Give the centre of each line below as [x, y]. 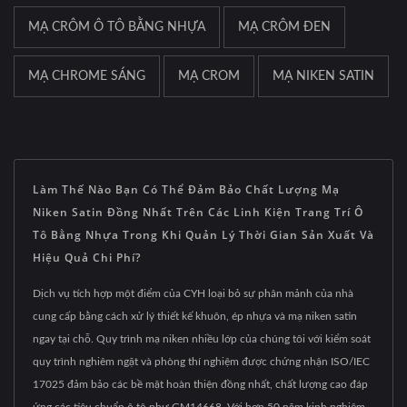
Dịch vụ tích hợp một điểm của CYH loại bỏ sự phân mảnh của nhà [193, 293]
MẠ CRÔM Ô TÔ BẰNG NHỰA [117, 27]
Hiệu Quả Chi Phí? [87, 257]
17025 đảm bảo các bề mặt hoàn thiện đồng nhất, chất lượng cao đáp [200, 384]
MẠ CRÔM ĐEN [284, 27]
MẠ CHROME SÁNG [87, 76]
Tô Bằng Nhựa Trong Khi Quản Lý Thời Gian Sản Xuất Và [203, 234]
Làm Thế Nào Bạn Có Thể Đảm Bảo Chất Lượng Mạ [186, 189]
